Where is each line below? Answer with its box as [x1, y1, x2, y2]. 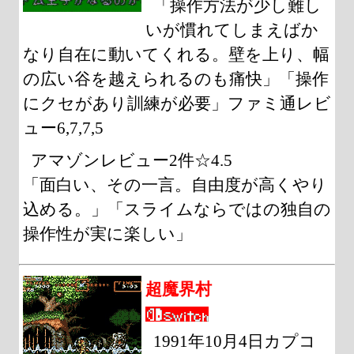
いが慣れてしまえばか [145, 21, 318, 39]
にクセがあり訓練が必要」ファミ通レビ [23, 94, 331, 112]
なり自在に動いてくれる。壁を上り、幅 [23, 45, 330, 63]
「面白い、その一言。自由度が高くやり [23, 175, 327, 194]
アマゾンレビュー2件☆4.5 [31, 151, 233, 169]
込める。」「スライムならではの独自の [23, 200, 331, 218]
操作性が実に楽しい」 [23, 224, 192, 243]
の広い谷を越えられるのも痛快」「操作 [23, 70, 329, 88]
